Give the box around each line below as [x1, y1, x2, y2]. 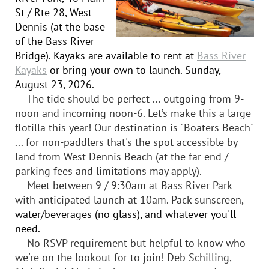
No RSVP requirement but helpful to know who [15, 235, 246, 250]
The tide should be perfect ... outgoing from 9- [15, 91, 244, 106]
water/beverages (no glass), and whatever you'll [15, 207, 236, 221]
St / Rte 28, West [15, 5, 92, 19]
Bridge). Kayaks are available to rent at [15, 48, 197, 62]
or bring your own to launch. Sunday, [47, 62, 220, 77]
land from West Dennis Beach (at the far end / [15, 149, 228, 163]
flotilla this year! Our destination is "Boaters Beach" [15, 120, 254, 134]
